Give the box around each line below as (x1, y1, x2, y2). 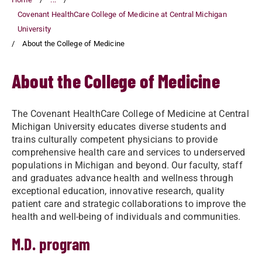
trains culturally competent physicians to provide (12, 134, 218, 145)
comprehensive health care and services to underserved (12, 147, 246, 158)
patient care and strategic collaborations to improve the (12, 198, 246, 209)
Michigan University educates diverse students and (12, 121, 226, 132)
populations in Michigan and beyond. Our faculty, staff (12, 160, 243, 171)
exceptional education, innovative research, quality (12, 185, 225, 196)
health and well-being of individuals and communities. (12, 211, 241, 222)
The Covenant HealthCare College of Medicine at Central (12, 108, 249, 119)
